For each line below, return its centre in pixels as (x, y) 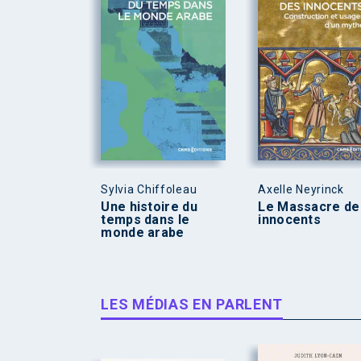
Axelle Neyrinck (301, 189)
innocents (290, 219)
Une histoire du (149, 206)
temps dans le (145, 219)
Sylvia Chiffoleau (149, 189)
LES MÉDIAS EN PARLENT (192, 304)
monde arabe (143, 232)
